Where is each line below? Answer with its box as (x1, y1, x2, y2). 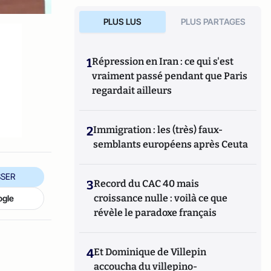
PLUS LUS (103, 16, 142, 27)
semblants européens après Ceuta (93, 139, 249, 150)
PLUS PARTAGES (181, 16, 246, 27)
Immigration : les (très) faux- (93, 124, 223, 135)
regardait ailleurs (92, 85, 172, 96)
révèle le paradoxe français (94, 207, 217, 218)
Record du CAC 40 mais (94, 178, 200, 189)
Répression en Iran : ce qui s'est (92, 56, 234, 67)
